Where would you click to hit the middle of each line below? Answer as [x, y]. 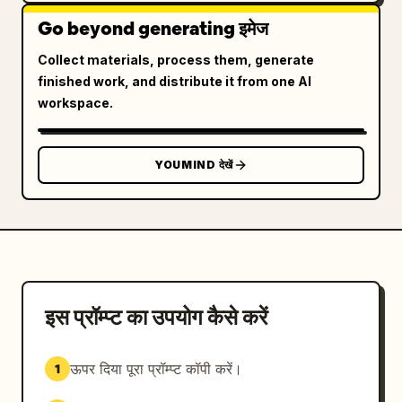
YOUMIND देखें [194, 165]
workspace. [75, 103]
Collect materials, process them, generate [176, 60]
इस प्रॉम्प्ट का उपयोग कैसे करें [156, 317]
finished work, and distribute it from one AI [175, 81]
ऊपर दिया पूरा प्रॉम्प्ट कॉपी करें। [156, 369]
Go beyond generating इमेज [153, 29]
